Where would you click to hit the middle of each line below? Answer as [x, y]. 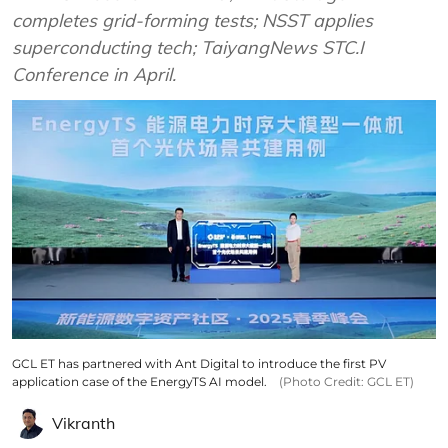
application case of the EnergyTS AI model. [139, 381]
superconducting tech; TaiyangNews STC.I [188, 47]
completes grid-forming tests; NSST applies [192, 20]
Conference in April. [94, 74]
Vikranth [83, 422]
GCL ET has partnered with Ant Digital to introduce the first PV [199, 363]
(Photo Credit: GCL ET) [346, 381]
